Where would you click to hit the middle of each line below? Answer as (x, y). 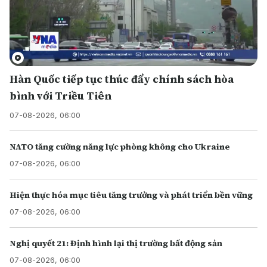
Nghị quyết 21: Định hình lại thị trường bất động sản (116, 243)
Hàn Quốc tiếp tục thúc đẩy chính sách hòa (122, 79)
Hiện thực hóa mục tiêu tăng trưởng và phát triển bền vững (131, 195)
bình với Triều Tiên (60, 95)
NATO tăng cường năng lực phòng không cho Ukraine (120, 146)
